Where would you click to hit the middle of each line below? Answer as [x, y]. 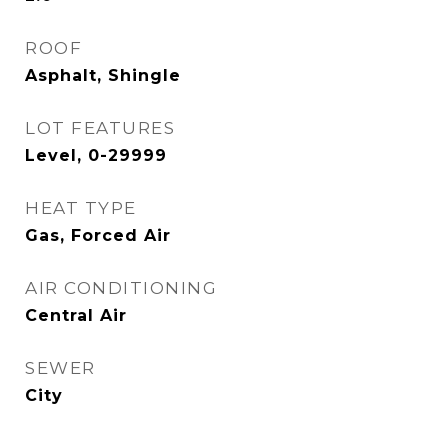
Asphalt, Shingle [103, 75]
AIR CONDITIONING [121, 288]
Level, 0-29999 [96, 155]
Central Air [76, 315]
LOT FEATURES [100, 128]
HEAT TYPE [81, 208]
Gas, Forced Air [98, 235]
